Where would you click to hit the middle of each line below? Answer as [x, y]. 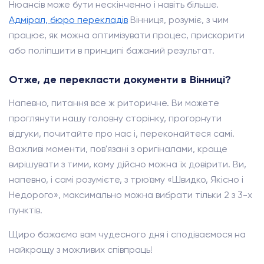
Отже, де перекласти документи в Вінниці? [120, 80]
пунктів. [26, 210]
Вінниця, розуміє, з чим [178, 20]
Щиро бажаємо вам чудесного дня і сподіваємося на [127, 234]
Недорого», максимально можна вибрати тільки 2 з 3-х [131, 195]
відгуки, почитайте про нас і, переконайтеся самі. [122, 133]
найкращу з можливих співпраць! [81, 250]
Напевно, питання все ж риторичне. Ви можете [114, 103]
